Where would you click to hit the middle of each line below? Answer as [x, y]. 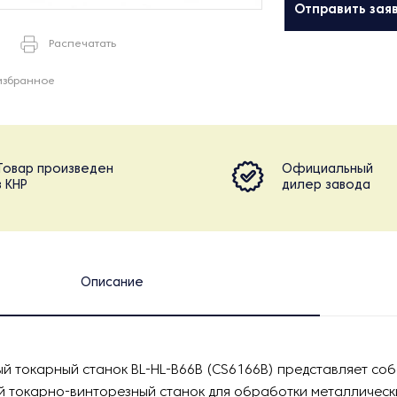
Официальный [327, 170]
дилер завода [326, 186]
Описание [112, 283]
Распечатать [82, 44]
